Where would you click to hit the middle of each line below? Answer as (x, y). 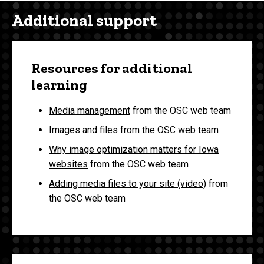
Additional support (84, 21)
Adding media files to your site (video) (128, 183)
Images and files (83, 130)
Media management (90, 110)
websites (68, 164)
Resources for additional (112, 68)
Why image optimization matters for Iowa (134, 149)
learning (60, 85)
